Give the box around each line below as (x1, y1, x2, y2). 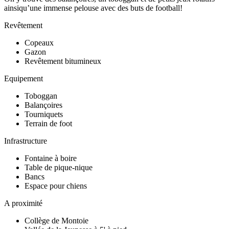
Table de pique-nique (25, 163, 93, 172)
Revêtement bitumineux (25, 56, 101, 65)
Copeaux (25, 38, 54, 47)
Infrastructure (4, 136, 47, 145)
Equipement (4, 74, 43, 83)
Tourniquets (25, 109, 63, 119)
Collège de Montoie (25, 216, 88, 225)
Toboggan (25, 91, 57, 100)
